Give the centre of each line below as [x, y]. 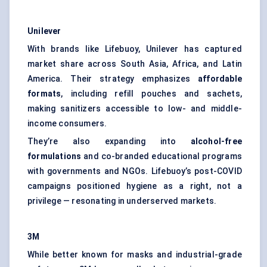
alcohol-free [216, 142]
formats [44, 94]
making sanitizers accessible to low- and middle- [135, 109]
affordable [220, 79]
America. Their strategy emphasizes [113, 79]
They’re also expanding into [109, 142]
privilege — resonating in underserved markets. [122, 201]
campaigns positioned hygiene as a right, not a [135, 186]
